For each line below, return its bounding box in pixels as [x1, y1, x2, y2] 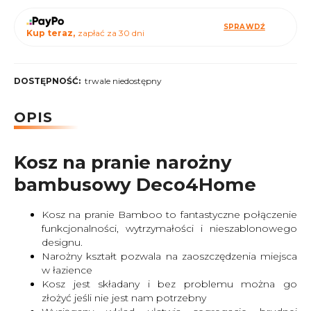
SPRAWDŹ [224, 22, 265, 31]
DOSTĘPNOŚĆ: [14, 76, 81, 86]
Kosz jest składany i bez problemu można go [42, 277, 297, 290]
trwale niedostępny [85, 76, 162, 86]
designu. [42, 235, 83, 249]
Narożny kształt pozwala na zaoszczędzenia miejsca [42, 249, 297, 262]
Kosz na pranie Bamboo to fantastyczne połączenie [42, 208, 297, 221]
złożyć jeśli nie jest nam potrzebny [42, 291, 206, 304]
